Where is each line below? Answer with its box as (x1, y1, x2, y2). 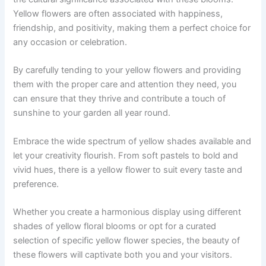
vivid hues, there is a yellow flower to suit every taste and (13, 164, 243, 175)
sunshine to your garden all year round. (13, 107, 171, 119)
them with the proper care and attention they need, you (13, 79, 237, 90)
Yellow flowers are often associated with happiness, (13, 8, 223, 20)
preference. (13, 178, 59, 189)
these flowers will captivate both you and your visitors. (13, 249, 233, 261)
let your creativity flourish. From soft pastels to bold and (13, 150, 239, 161)
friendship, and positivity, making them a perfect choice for (13, 23, 251, 34)
